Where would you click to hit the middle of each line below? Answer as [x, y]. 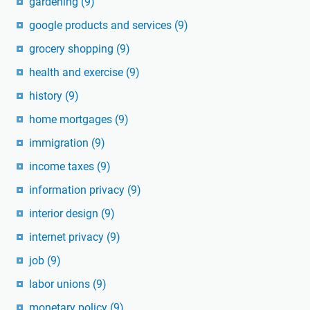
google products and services [102, 25]
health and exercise [77, 72]
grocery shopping [73, 48]
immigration [60, 143]
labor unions [61, 284]
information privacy [78, 190]
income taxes [63, 166]
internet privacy [68, 237]
